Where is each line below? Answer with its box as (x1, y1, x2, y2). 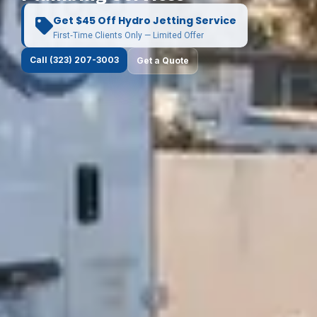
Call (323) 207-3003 (30, 54, 119, 65)
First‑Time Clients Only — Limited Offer (53, 30, 204, 40)
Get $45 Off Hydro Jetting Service (53, 13, 236, 28)
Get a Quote (137, 55, 189, 66)
